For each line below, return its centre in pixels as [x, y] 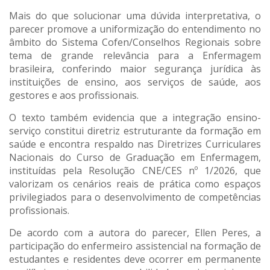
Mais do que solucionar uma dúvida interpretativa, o [135, 16]
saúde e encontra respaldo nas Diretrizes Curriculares [135, 144]
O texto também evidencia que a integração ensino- [135, 118]
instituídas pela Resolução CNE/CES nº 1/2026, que [135, 171]
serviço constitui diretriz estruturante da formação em [135, 131]
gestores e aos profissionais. [74, 96]
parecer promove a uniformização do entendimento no [135, 29]
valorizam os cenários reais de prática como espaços [135, 184]
